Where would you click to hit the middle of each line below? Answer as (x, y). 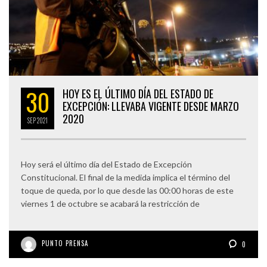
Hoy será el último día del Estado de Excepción (106, 164)
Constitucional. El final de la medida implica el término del (125, 177)
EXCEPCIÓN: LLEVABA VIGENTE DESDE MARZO (151, 106)
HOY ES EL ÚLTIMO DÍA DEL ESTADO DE (138, 93)
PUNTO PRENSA (65, 243)
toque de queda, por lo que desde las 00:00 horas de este (127, 190)
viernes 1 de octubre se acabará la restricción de (110, 203)
